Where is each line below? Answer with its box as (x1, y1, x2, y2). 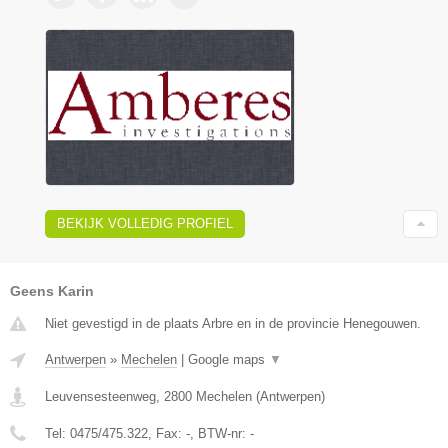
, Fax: (148, 425, 186, 441)
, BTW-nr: (190, 425, 250, 441)
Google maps (188, 351, 269, 367)
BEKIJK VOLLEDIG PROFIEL (57, 215, 233, 231)
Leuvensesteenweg (45, 388, 156, 404)
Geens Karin (10, 282, 94, 299)
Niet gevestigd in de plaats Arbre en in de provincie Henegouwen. (45, 315, 421, 331)
